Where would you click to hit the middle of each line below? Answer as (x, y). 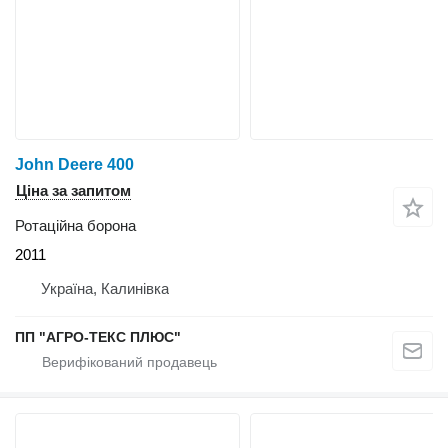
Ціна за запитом (73, 191)
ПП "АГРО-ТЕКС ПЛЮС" (98, 337)
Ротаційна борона (75, 226)
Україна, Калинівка (105, 289)
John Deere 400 (74, 165)
